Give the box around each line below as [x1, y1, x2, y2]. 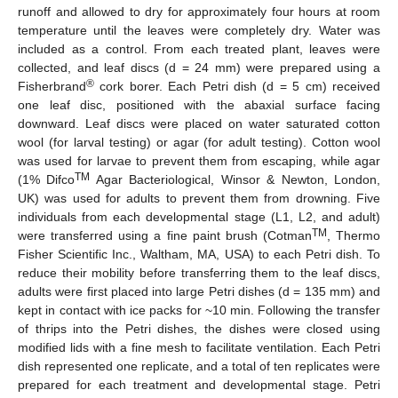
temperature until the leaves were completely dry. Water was [18, 22, 380, 37]
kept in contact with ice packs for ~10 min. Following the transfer [18, 302, 380, 317]
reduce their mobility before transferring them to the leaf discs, [18, 265, 380, 280]
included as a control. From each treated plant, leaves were [18, 41, 380, 56]
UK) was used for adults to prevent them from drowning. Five [18, 190, 380, 205]
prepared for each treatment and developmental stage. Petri [18, 377, 380, 392]
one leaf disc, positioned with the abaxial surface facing [18, 97, 380, 112]
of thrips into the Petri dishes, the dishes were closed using [18, 321, 380, 336]
